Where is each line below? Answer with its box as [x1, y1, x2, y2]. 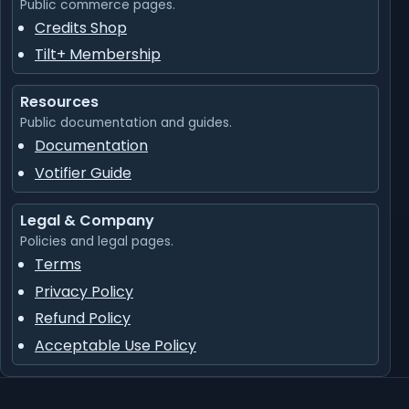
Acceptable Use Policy [35, 334, 196, 356]
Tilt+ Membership [35, 44, 161, 66]
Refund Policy [35, 308, 131, 330]
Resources [20, 91, 99, 113]
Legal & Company [20, 210, 154, 232]
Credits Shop [35, 16, 127, 38]
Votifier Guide [35, 163, 131, 184]
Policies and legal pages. [20, 233, 173, 251]
